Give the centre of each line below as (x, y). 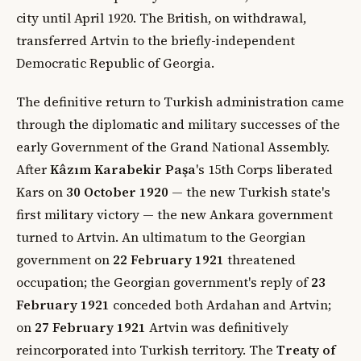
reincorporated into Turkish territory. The (146, 349)
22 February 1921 (168, 259)
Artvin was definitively (217, 327)
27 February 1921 (90, 327)
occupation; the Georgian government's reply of (164, 282)
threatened (260, 259)
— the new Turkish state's (249, 191)
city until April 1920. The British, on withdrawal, (161, 17)
